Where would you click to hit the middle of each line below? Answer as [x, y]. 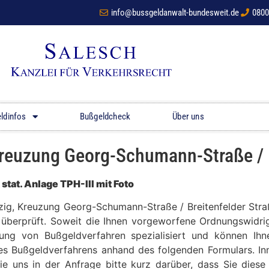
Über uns [188, 117]
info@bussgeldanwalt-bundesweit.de [175, 13]
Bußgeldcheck [105, 117]
